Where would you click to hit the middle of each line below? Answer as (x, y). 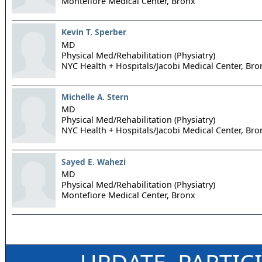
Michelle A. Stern (95, 96)
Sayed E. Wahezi (94, 161)
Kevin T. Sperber (94, 32)
